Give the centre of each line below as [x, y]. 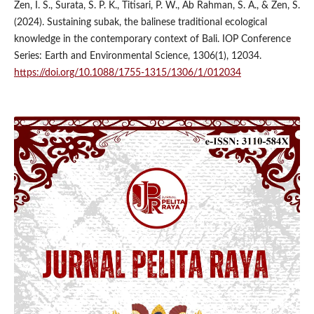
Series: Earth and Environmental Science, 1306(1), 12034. [137, 56]
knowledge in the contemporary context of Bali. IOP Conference [152, 39]
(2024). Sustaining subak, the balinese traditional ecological [140, 22]
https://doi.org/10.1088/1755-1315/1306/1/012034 [127, 73]
